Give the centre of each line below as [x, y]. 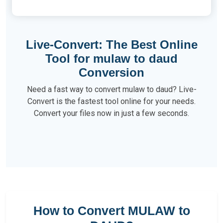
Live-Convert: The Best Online [111, 45]
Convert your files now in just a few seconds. [111, 113]
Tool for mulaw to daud [111, 58]
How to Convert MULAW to [111, 211]
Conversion [111, 72]
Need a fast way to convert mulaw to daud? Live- [111, 89]
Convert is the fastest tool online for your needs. [111, 101]
